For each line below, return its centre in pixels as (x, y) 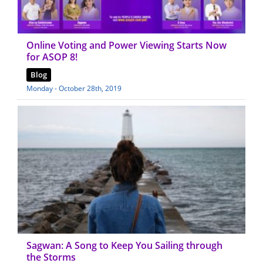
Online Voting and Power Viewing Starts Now (127, 45)
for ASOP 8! (52, 57)
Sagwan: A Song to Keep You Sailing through (124, 246)
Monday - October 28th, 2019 (74, 88)
